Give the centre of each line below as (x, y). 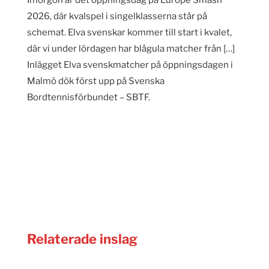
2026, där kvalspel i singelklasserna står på (117, 16)
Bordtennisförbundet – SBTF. (88, 97)
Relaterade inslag (82, 239)
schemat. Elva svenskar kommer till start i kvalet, (129, 32)
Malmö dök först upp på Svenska (95, 81)
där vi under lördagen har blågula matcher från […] (131, 48)
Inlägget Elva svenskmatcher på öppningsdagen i (130, 65)
